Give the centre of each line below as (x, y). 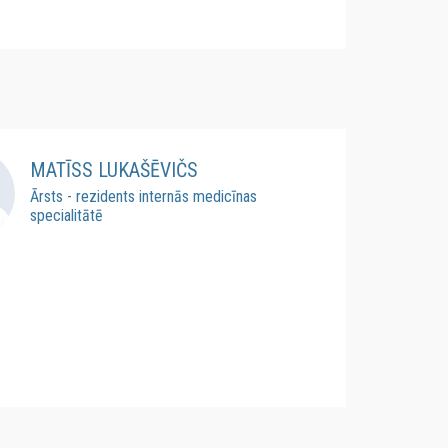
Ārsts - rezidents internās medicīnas (143, 196)
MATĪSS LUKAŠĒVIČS (113, 169)
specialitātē (66, 215)
